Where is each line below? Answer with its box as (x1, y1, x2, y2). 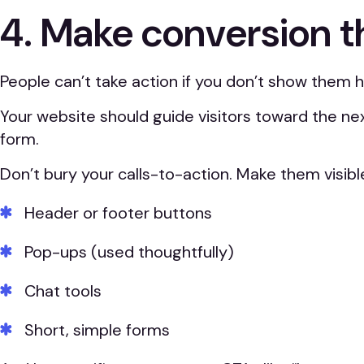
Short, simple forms (24, 318, 170, 340)
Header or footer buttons (24, 201, 212, 223)
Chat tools (24, 279, 102, 301)
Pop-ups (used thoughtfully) (24, 240, 234, 262)
